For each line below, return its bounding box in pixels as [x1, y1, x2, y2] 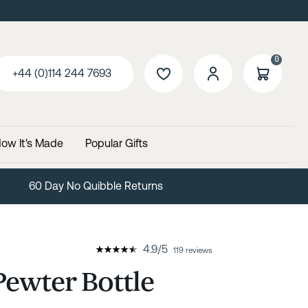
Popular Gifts [85, 136, 148, 150]
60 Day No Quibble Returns [76, 179, 210, 192]
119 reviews [173, 245, 212, 255]
